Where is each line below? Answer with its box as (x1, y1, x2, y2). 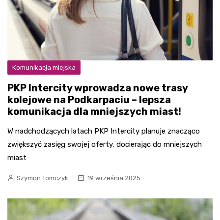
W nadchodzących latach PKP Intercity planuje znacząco (7, 127, 200, 136)
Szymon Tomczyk (17, 174, 68, 182)
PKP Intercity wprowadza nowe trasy (7, 82, 188, 94)
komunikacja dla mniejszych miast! (7, 106, 181, 117)
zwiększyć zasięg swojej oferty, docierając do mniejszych (7, 140, 202, 149)
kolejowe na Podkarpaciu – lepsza (7, 94, 171, 106)
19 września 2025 (87, 174, 140, 182)
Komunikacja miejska (12, 64, 76, 71)
